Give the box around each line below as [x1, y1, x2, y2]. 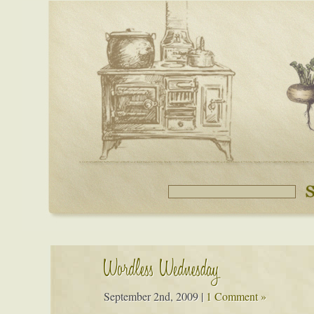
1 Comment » [205, 289, 266, 303]
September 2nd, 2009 [103, 289, 201, 303]
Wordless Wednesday [103, 257, 219, 286]
